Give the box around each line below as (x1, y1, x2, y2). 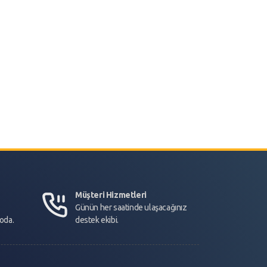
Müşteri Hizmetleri (75, 190, 147, 200)
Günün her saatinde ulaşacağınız (75, 203, 187, 213)
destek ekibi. (75, 215, 119, 225)
